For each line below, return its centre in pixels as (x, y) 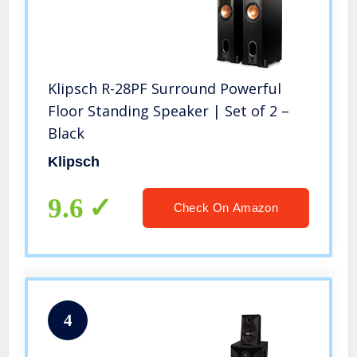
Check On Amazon (226, 207)
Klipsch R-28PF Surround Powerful (165, 88)
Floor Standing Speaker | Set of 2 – (169, 110)
